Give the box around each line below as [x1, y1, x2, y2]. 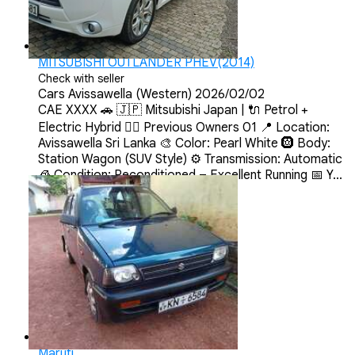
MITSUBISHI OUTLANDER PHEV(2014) [38, 54, 254, 71]
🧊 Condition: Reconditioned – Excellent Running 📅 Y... [38, 166, 342, 183]
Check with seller [38, 71, 124, 86]
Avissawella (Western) [68, 86, 192, 102]
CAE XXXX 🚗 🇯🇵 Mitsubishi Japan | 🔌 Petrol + [38, 101, 308, 118]
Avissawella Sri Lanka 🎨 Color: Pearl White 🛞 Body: [38, 135, 330, 151]
